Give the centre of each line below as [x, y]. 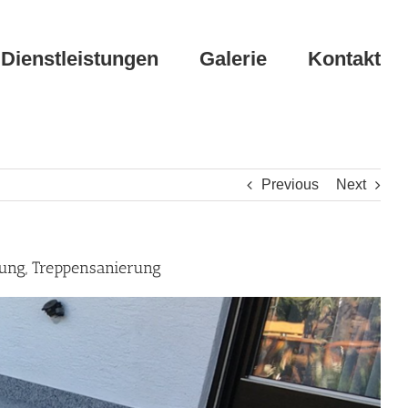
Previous [290, 184]
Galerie [233, 59]
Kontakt [344, 59]
